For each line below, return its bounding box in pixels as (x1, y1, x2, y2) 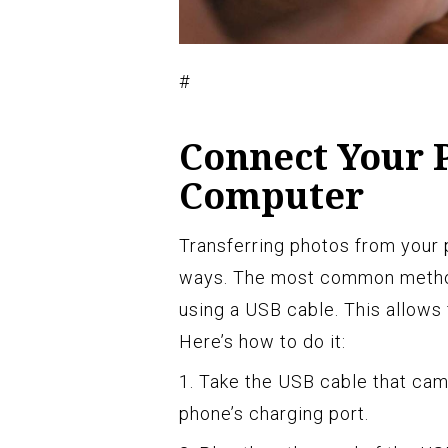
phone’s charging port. (179, 403, 369, 425)
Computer (179, 171, 364, 221)
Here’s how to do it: (179, 331, 346, 353)
